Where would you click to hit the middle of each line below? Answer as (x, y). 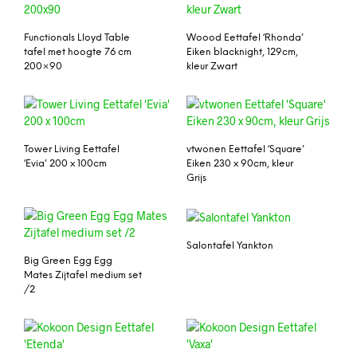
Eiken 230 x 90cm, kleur (240, 164)
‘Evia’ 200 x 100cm (65, 164)
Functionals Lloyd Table (77, 38)
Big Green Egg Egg (68, 261)
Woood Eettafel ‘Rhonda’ (245, 38)
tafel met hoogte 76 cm (78, 53)
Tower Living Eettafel (72, 150)
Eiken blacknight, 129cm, (242, 53)
